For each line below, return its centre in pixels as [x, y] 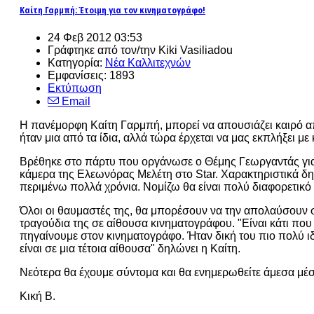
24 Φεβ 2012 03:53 [95, 38]
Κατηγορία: [76, 63]
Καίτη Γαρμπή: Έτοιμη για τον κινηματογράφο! [112, 10]
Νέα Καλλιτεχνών [148, 63]
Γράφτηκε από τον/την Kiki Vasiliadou [140, 50]
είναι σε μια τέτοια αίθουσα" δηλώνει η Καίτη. [130, 249]
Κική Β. [37, 296]
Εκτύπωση [75, 88]
